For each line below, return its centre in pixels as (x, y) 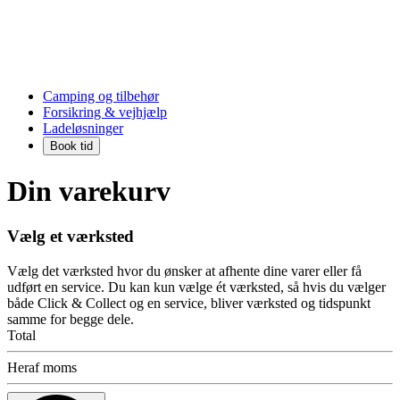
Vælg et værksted (71, 237)
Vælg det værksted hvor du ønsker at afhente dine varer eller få (184, 271)
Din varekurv (89, 191)
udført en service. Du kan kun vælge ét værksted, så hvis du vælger (196, 287)
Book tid (71, 146)
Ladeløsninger (83, 129)
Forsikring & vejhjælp (105, 112)
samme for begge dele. (71, 319)
